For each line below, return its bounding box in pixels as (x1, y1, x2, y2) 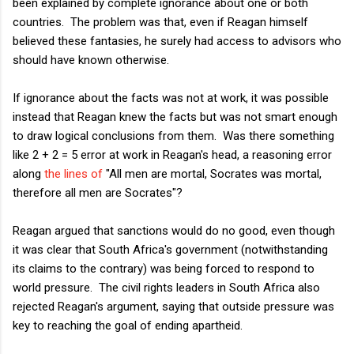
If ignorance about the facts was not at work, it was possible (13, 90, 329, 105)
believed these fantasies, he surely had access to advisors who (13, 33, 341, 48)
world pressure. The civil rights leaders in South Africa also (13, 280, 320, 295)
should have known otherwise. (13, 52, 169, 67)
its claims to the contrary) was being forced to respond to (13, 261, 314, 276)
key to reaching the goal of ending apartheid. (13, 318, 243, 333)
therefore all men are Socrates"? (13, 185, 183, 200)
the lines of (44, 166, 103, 181)
